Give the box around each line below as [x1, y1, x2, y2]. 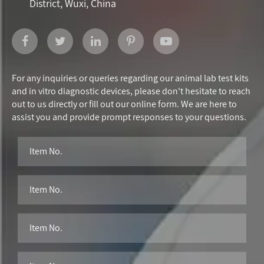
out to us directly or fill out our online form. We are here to [12, 97, 237, 110]
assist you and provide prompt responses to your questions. [12, 110, 246, 123]
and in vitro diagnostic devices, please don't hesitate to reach [12, 84, 250, 97]
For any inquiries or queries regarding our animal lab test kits [12, 71, 249, 84]
